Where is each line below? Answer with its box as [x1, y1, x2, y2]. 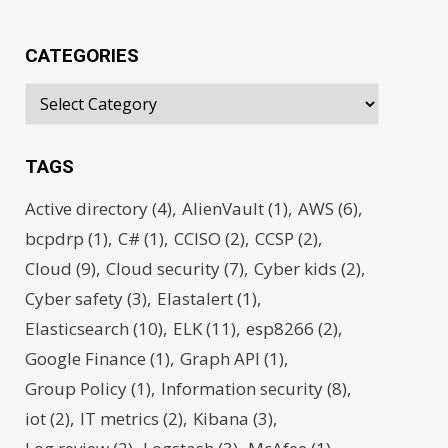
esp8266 [246, 317, 315, 340]
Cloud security [106, 257, 221, 280]
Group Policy [25, 377, 128, 400]
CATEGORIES [25, 44, 140, 67]
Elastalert [157, 287, 234, 310]
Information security [161, 377, 324, 400]
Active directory [25, 197, 149, 220]
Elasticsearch [25, 317, 130, 340]
